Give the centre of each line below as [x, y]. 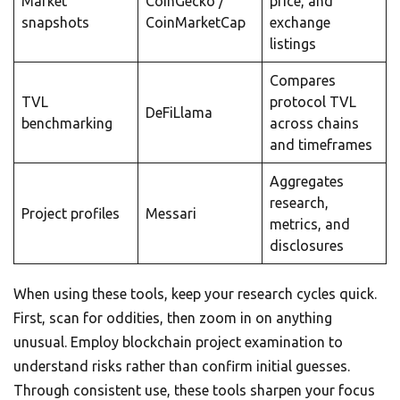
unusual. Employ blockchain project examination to [178, 342]
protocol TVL [313, 102]
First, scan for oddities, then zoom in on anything [173, 318]
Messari [171, 214]
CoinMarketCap [196, 23]
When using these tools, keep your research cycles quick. [195, 294]
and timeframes [321, 145]
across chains [314, 124]
